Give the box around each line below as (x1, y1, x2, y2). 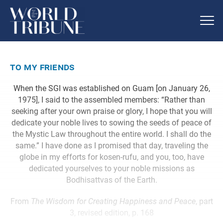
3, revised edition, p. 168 (69, 208, 154, 218)
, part (195, 196, 213, 206)
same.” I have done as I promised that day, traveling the (15, 140, 208, 150)
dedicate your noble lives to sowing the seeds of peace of (11, 117, 212, 127)
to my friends (10, 60, 75, 73)
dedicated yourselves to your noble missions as (28, 163, 195, 173)
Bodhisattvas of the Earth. (66, 175, 157, 185)
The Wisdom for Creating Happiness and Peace (30, 196, 196, 206)
